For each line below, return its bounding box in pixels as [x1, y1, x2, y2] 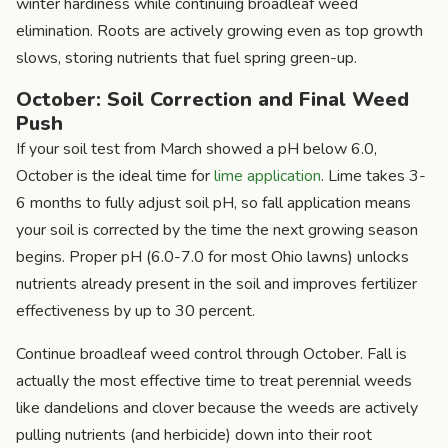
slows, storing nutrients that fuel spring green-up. [16, 46, 357, 69]
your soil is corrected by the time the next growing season [16, 218, 418, 241]
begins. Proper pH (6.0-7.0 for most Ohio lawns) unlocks [16, 245, 409, 268]
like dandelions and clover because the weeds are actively [16, 396, 418, 419]
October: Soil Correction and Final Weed [16, 85, 409, 113]
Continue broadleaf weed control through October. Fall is [16, 342, 407, 365]
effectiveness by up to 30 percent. [16, 299, 255, 322]
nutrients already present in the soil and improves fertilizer [16, 272, 417, 295]
